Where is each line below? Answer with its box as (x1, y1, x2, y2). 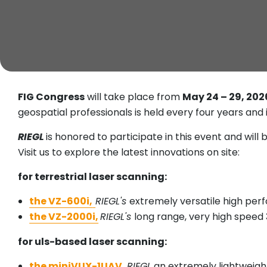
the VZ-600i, (29, 194, 93, 209)
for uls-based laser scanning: (18, 235, 167, 249)
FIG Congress (18, 90, 85, 104)
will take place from (85, 90, 182, 104)
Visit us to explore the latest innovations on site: (18, 145, 240, 160)
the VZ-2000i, (29, 210, 99, 224)
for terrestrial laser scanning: (18, 170, 167, 184)
